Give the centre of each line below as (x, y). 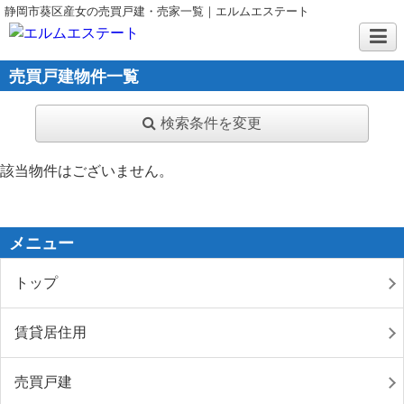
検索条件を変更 (211, 123)
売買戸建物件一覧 (74, 77)
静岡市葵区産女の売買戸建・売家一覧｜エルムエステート (157, 11)
